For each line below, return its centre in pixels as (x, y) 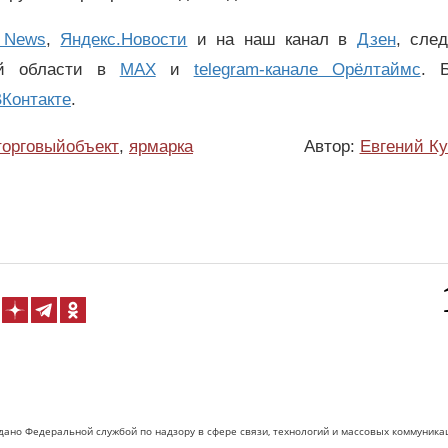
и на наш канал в (272, 39)
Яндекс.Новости (124, 39)
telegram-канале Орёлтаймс (307, 69)
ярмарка (161, 146)
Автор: (331, 146)
